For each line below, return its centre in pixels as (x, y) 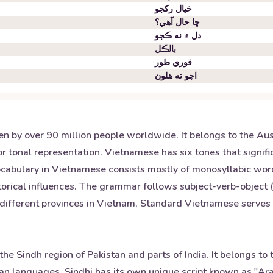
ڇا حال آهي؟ (177, 22)
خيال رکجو (173, 9)
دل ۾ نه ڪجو (178, 36)
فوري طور (173, 62)
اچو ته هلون (176, 76)
